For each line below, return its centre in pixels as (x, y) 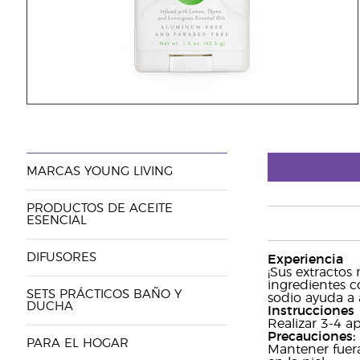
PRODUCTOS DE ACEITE (99, 209)
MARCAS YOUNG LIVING (99, 172)
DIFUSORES (61, 258)
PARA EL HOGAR (77, 344)
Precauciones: (311, 337)
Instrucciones (311, 311)
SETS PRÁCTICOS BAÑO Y (104, 295)
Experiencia (305, 260)
